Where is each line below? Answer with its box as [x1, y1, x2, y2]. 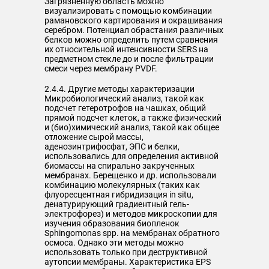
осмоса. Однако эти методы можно [44, 238, 184, 247]
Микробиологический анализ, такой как [44, 94, 204, 103]
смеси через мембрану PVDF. [44, 64, 157, 73]
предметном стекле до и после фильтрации [44, 54, 214, 64]
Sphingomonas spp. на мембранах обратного [44, 228, 220, 238]
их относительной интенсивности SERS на [44, 44, 208, 54]
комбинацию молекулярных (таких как [44, 180, 200, 190]
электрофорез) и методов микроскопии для [44, 209, 217, 219]
